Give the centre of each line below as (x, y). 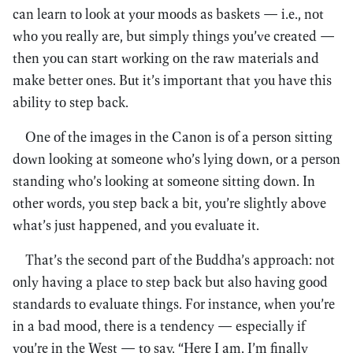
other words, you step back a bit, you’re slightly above (169, 203)
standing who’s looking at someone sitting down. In (164, 181)
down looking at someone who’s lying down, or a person (176, 159)
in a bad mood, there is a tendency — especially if (159, 326)
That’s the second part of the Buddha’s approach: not (180, 260)
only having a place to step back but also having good (170, 282)
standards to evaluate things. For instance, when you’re (174, 304)
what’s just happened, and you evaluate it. (136, 225)
